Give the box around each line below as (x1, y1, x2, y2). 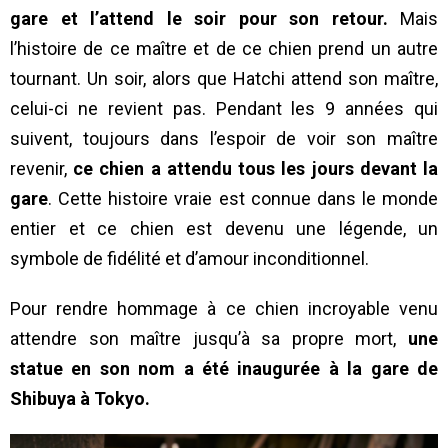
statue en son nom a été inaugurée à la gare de (10, 358, 438, 380)
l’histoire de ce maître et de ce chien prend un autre (10, 38, 438, 60)
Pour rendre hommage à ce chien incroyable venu (10, 298, 438, 320)
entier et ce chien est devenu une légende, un (10, 218, 438, 240)
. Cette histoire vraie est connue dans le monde (48, 188, 438, 210)
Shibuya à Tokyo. (10, 388, 150, 410)
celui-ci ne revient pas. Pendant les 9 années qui (10, 98, 438, 120)
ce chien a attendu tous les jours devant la (73, 158, 439, 180)
